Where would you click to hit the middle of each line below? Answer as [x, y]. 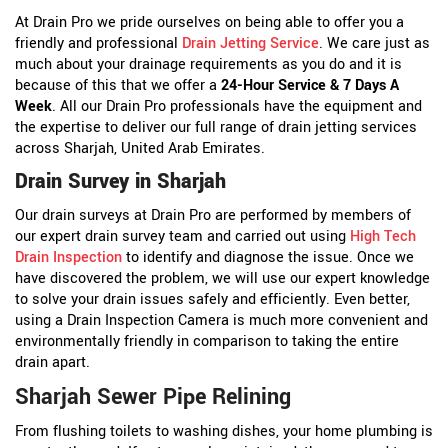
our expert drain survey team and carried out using [182, 237]
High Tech [383, 237]
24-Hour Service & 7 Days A [310, 86]
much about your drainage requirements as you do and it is [208, 65]
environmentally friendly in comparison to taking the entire [207, 342]
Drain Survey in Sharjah [120, 182]
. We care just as [374, 44]
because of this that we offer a [118, 86]
